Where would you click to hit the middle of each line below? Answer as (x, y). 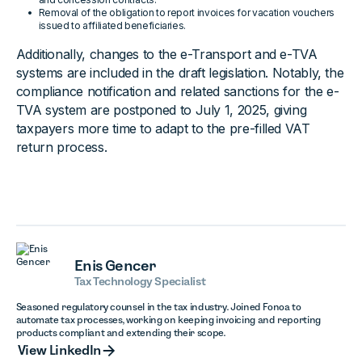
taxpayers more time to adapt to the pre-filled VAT (163, 129)
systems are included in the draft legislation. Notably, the (180, 73)
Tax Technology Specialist (140, 281)
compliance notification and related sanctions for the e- (177, 92)
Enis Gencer (115, 265)
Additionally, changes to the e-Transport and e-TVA (166, 55)
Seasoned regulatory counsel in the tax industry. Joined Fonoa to (158, 307)
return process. (61, 147)
